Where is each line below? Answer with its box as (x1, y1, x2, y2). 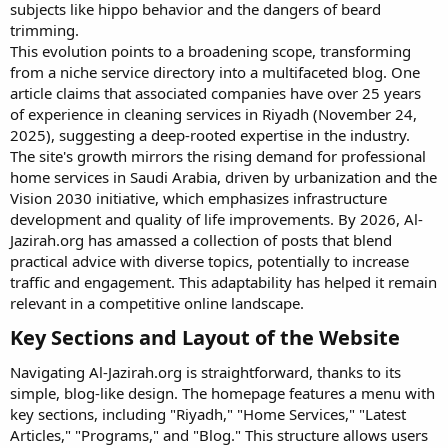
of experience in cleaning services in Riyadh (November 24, (10, 104, 417, 124)
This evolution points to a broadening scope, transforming (10, 41, 411, 61)
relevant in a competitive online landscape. (10, 293, 304, 313)
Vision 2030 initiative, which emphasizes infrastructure (10, 188, 387, 208)
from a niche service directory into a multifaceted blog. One (10, 62, 420, 82)
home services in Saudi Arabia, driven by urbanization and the (10, 167, 437, 187)
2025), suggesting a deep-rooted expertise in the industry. (10, 125, 410, 145)
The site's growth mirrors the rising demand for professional (10, 146, 426, 166)
